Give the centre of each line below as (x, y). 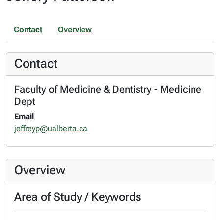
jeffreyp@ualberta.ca (51, 128)
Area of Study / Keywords (78, 197)
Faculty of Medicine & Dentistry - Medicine (108, 89)
